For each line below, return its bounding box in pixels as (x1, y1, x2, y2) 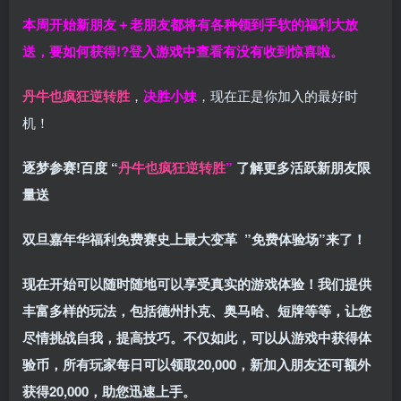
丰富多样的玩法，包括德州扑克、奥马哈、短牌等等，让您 (22, 301, 371, 321)
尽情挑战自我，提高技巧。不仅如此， (22, 328, 251, 348)
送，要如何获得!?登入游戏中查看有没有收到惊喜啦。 (22, 41, 344, 62)
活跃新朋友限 (290, 158, 371, 178)
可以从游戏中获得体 (251, 328, 371, 348)
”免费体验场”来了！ (244, 229, 366, 250)
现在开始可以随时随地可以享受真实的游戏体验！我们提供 (22, 274, 371, 294)
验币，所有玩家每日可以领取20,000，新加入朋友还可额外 (22, 354, 371, 375)
